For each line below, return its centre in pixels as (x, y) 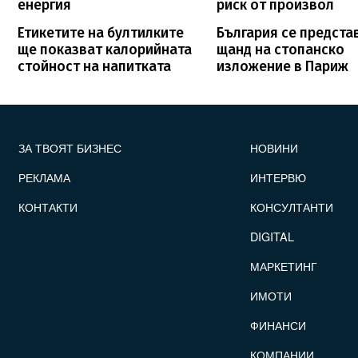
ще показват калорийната (105, 50)
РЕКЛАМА (44, 177)
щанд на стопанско (281, 50)
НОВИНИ (274, 147)
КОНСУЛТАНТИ (292, 206)
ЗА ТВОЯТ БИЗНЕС (70, 147)
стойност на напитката (94, 66)
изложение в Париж (283, 66)
